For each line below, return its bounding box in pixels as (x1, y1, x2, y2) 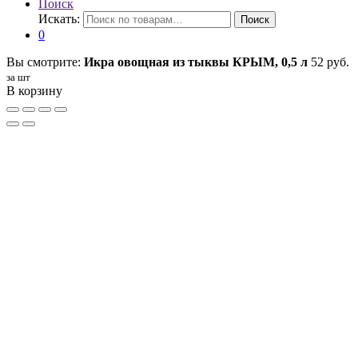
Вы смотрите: (6, 54, 84, 69)
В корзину (6, 83, 62, 97)
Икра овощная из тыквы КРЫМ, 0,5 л (84, 54, 308, 69)
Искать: (38, 11, 80, 26)
